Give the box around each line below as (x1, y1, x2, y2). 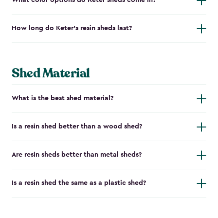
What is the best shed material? (12, 95, 113, 102)
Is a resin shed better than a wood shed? (12, 123, 142, 130)
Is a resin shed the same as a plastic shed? (12, 180, 146, 187)
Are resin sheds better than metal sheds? (12, 151, 142, 159)
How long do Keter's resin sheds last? (12, 25, 132, 32)
